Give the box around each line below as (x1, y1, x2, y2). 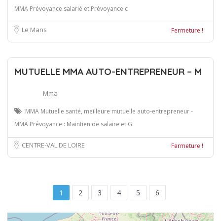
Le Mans (22, 25, 47, 34)
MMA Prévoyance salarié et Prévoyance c (14, 4, 128, 13)
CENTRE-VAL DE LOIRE (22, 140, 85, 149)
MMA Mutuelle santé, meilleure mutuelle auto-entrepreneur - (25, 107, 193, 115)
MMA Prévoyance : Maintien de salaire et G (14, 119, 132, 128)
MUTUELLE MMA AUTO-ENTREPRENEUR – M (14, 65, 202, 77)
